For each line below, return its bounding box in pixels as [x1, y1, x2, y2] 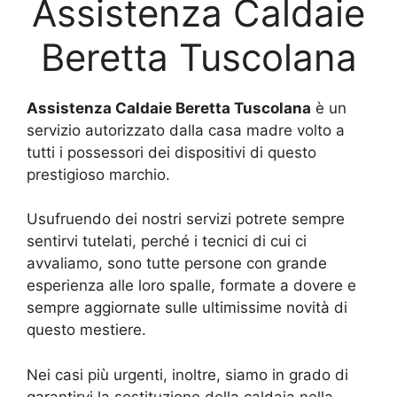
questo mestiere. [27, 321, 146, 339]
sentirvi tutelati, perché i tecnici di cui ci [27, 232, 307, 251]
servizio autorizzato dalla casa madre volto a [27, 121, 345, 139]
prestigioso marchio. [27, 165, 170, 183]
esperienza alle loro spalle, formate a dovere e [27, 276, 356, 295]
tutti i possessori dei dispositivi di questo [27, 143, 316, 161]
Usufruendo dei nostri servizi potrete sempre [27, 210, 345, 229]
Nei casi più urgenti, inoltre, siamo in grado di [27, 365, 348, 384]
